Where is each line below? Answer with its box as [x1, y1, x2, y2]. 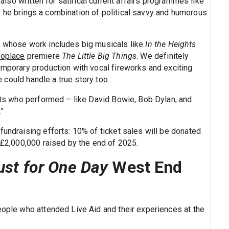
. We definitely [136, 51, 189, 61]
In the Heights [145, 39, 196, 50]
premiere [25, 51, 62, 61]
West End [108, 157, 182, 177]
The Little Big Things [62, 51, 137, 61]
